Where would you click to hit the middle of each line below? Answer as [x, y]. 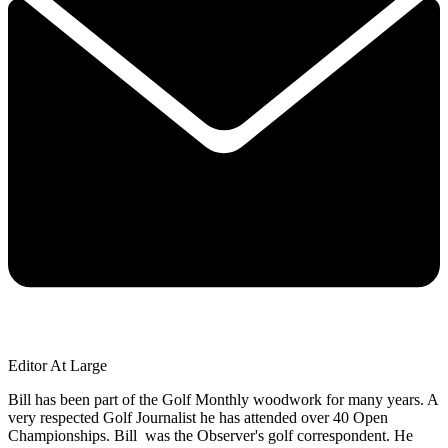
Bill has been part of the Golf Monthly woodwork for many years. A [223, 399]
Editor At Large [57, 365]
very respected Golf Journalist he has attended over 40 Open [198, 417]
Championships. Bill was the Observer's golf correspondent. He [210, 435]
